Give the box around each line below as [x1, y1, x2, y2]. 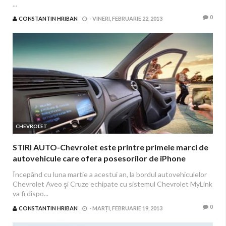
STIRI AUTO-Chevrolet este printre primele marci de [13, 142, 208, 152]
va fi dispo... [13, 189, 48, 198]
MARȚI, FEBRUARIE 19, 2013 [92, 205, 162, 211]
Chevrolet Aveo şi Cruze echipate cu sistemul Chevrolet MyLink [13, 180, 212, 188]
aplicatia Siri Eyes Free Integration [13, 164, 140, 174]
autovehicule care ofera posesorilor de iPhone [13, 153, 186, 163]
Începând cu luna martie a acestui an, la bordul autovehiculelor [13, 170, 207, 179]
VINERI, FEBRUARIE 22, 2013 [92, 15, 162, 22]
